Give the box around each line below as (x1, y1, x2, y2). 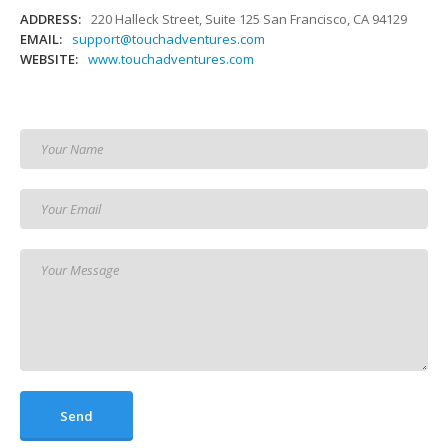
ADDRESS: (20, 10, 81, 28)
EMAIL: (20, 30, 62, 48)
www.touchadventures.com (88, 50, 254, 68)
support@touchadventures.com (72, 30, 265, 48)
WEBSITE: (20, 50, 78, 68)
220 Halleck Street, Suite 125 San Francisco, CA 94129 (91, 10, 407, 28)
